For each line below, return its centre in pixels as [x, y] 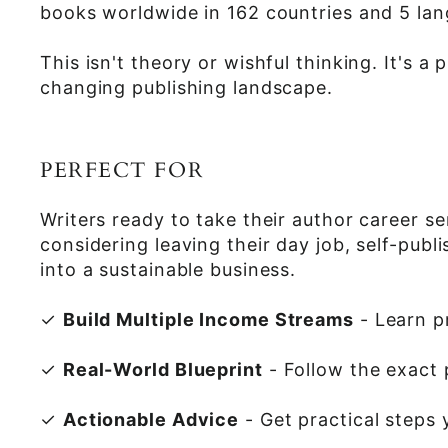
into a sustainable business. [168, 269]
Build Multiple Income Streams [208, 319]
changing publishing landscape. [186, 87]
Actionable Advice [151, 419]
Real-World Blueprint [162, 369]
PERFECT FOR [122, 170]
